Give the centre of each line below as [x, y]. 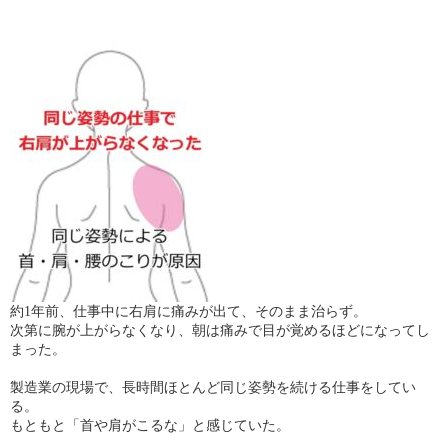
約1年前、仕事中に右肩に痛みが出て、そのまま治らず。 [188, 311]
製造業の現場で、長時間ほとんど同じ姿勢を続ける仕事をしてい [213, 387]
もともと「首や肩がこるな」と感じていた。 [150, 425]
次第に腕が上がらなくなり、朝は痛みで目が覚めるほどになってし [220, 330]
